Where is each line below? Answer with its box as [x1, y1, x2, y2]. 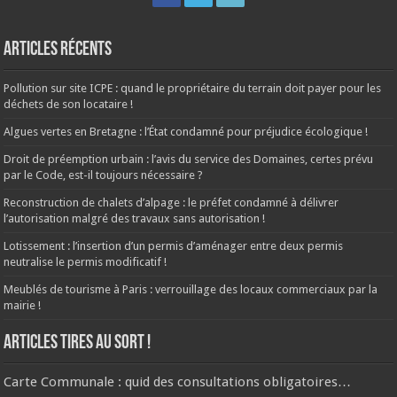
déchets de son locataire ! [4, 97, 134, 111]
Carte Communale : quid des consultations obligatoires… [4, 373, 352, 390]
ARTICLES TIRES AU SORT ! [4, 332, 152, 354]
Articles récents [4, 39, 113, 60]
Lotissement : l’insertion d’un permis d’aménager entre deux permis [4, 238, 344, 253]
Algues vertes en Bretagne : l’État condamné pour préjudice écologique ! [4, 124, 369, 138]
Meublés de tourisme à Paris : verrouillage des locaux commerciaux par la [4, 282, 378, 296]
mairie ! [4, 298, 42, 312]
